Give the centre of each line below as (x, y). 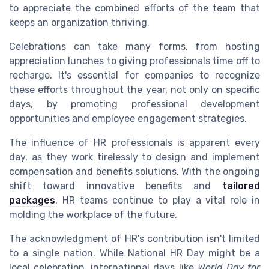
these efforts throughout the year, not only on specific (134, 89)
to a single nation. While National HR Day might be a (134, 253)
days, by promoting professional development (134, 104)
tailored (241, 186)
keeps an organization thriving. (79, 22)
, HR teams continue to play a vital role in (158, 200)
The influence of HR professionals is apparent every (134, 142)
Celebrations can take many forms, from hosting (134, 46)
